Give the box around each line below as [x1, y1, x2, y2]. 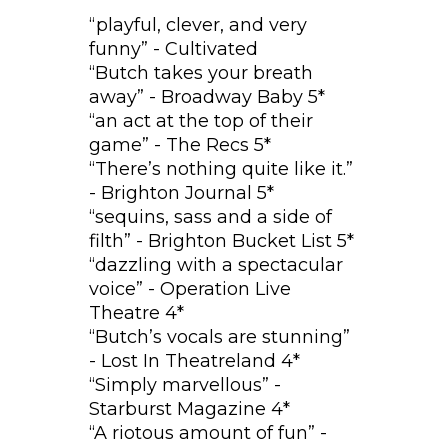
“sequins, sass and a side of [89, 206, 332, 228]
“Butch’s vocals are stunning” [89, 326, 350, 348]
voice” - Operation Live [89, 278, 291, 300]
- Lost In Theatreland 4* [89, 350, 300, 372]
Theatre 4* [89, 302, 184, 324]
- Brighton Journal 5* [89, 182, 274, 204]
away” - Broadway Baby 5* [89, 86, 325, 108]
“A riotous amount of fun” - [89, 422, 327, 444]
